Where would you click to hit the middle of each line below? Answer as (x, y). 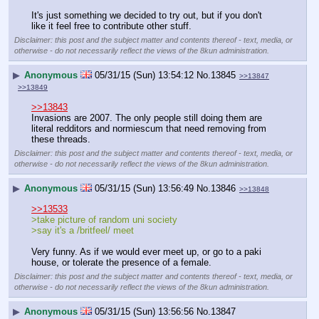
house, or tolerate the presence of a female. (121, 263)
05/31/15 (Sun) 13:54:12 (144, 75)
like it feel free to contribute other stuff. (111, 26)
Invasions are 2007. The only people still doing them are (147, 118)
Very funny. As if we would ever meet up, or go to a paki (146, 252)
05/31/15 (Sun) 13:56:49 (144, 188)
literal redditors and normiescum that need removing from (149, 129)
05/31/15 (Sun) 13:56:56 (144, 311)
